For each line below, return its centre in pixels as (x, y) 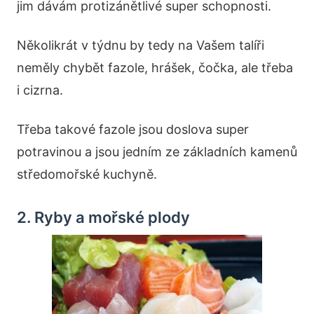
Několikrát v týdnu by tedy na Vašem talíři (141, 46)
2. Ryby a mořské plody (103, 218)
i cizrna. (40, 90)
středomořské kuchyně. (87, 175)
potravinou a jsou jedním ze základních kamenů (157, 152)
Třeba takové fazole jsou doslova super (133, 130)
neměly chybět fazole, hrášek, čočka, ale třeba (155, 68)
